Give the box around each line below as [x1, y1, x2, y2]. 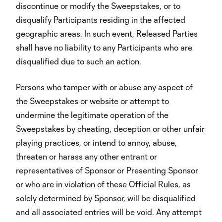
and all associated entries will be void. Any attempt [16, 207, 202, 217]
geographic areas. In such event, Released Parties [16, 29, 198, 38]
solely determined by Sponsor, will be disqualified [16, 193, 196, 203]
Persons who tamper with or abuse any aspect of [16, 82, 193, 92]
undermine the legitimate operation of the [16, 110, 168, 119]
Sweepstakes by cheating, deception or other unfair [16, 124, 205, 133]
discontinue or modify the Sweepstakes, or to [16, 1, 180, 10]
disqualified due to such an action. [16, 56, 141, 66]
